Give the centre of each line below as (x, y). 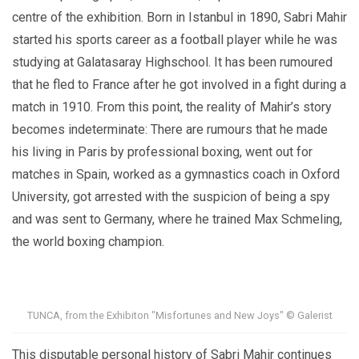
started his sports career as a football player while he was (175, 39)
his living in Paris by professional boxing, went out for (162, 151)
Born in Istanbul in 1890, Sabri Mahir (247, 17)
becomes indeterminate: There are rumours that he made (170, 129)
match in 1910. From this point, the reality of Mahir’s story (172, 107)
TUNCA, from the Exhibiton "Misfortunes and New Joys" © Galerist (179, 316)
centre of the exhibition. (79, 17)
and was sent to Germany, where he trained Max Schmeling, (177, 219)
